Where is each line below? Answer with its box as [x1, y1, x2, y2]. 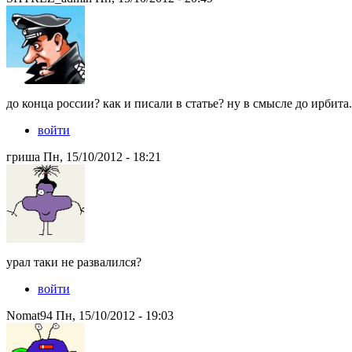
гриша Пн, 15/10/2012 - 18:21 [6, 150, 161, 164]
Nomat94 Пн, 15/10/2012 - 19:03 [6, 309, 174, 323]
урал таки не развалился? [6, 255, 141, 269]
